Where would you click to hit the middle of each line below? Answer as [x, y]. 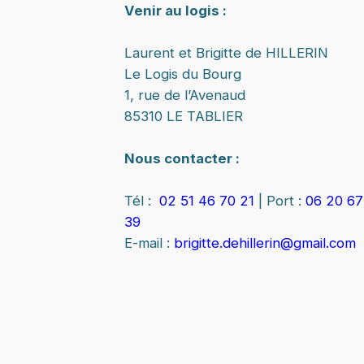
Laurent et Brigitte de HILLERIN [226, 52]
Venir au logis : [175, 10]
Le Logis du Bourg [186, 74]
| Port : [279, 200]
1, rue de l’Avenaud [188, 95]
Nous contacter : [182, 158]
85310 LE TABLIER [183, 116]
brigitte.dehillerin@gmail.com [264, 243]
